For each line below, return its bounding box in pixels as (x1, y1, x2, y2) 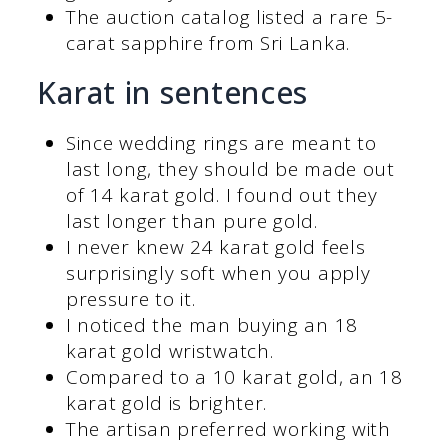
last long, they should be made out (65, 156, 395, 183)
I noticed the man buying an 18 (65, 312, 358, 339)
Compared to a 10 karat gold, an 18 (65, 364, 403, 391)
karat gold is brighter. (65, 390, 268, 417)
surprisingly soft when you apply (65, 260, 371, 287)
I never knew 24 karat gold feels (65, 234, 366, 261)
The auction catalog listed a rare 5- (65, 4, 394, 31)
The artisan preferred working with (65, 416, 391, 443)
